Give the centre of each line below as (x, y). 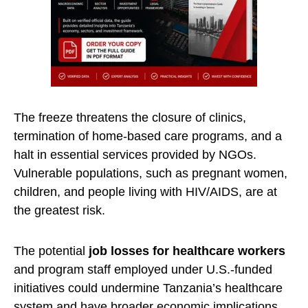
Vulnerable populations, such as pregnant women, (151, 174)
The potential (49, 251)
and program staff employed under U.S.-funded (143, 270)
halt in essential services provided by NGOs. (135, 155)
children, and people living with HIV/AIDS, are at (145, 192)
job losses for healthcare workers (185, 251)
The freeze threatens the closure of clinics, (130, 118)
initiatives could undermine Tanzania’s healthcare (148, 288)
